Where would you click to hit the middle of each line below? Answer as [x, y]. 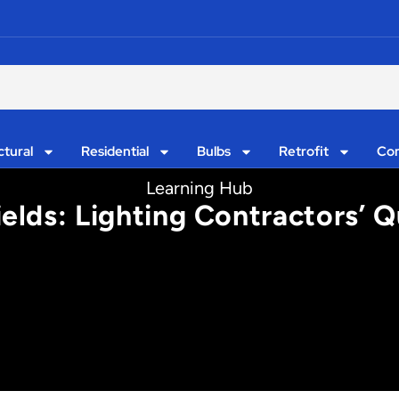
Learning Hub [199, 188]
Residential [115, 151]
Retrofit [303, 151]
